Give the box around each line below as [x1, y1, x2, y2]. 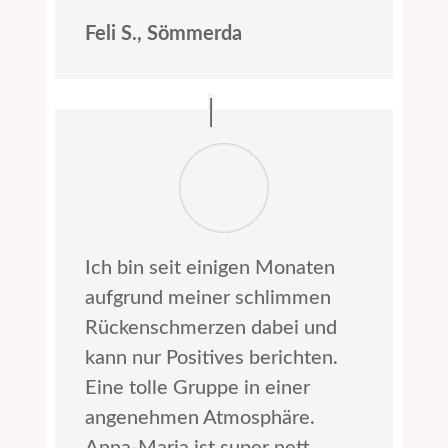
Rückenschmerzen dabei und [84, 318, 337, 339]
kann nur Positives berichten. [84, 348, 338, 369]
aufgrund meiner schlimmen [84, 288, 331, 309]
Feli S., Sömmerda [84, 24, 242, 45]
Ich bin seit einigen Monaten [84, 258, 335, 279]
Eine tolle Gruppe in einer [84, 378, 310, 399]
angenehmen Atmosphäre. [84, 408, 315, 429]
